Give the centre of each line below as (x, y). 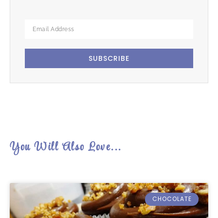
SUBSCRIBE (109, 59)
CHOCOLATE (172, 199)
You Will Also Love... (66, 148)
